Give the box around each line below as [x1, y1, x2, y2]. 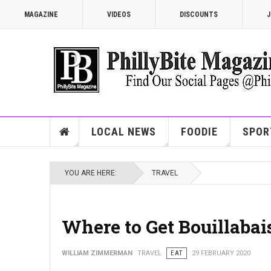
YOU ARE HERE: [65, 169, 120, 177]
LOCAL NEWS [91, 125, 156, 138]
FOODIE [180, 125, 218, 138]
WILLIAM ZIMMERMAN [62, 249, 132, 257]
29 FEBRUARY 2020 [192, 249, 250, 257]
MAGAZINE [24, 10, 58, 19]
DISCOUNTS [180, 10, 218, 19]
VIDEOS [107, 10, 131, 19]
